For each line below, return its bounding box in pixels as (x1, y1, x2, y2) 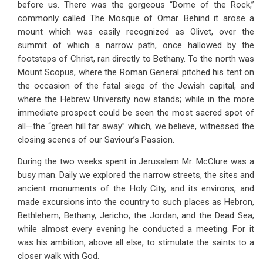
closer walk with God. (18, 251, 99, 261)
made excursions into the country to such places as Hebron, (18, 197, 254, 207)
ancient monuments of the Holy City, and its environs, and (18, 183, 254, 194)
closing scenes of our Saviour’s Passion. (18, 134, 174, 145)
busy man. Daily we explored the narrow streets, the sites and (18, 170, 254, 180)
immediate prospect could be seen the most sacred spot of (18, 107, 254, 118)
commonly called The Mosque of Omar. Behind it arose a (18, 13, 254, 23)
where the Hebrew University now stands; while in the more (18, 94, 254, 104)
